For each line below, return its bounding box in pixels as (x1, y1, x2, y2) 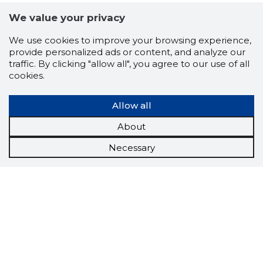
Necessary (108, 141, 155, 153)
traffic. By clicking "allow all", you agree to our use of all (9, 58, 249, 70)
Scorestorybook (85, 220, 213, 239)
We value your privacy (9, 12, 125, 24)
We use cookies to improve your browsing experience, (9, 35, 251, 46)
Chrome (85, 235, 150, 254)
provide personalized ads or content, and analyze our (9, 46, 245, 58)
